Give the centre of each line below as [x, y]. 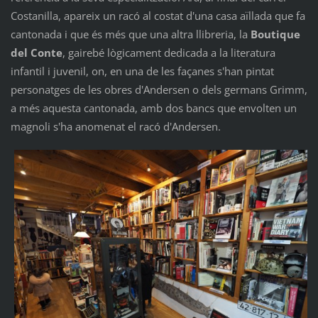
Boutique [275, 34]
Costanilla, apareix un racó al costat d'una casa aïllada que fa [158, 15]
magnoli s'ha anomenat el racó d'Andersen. [115, 126]
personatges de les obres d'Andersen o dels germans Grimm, [159, 89]
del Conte [36, 52]
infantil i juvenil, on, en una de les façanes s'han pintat [142, 71]
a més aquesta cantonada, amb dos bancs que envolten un [153, 108]
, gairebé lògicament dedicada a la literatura [169, 52]
